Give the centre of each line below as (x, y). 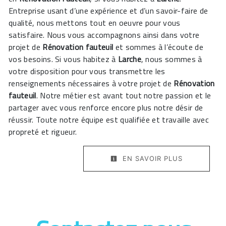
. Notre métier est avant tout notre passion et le (124, 96)
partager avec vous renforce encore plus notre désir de (106, 108)
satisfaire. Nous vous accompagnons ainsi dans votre (104, 35)
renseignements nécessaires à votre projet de (91, 83)
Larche (129, 59)
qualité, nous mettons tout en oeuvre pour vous (95, 23)
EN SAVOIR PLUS (151, 159)
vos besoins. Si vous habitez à (63, 59)
